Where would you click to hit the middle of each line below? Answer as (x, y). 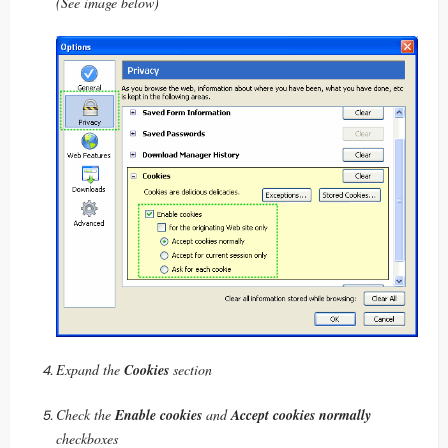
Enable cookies (158, 414)
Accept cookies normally (301, 414)
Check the (85, 414)
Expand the (90, 369)
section (190, 369)
